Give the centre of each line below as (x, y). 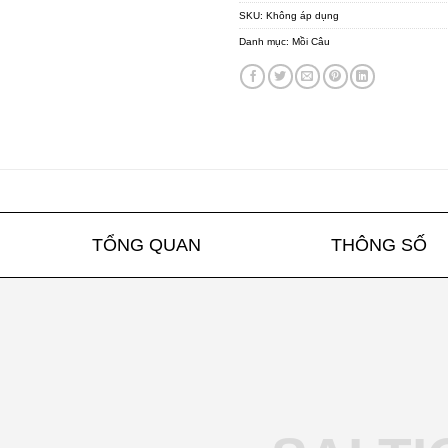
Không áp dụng (302, 16)
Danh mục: (265, 42)
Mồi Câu (311, 42)
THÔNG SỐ (379, 244)
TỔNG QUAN (146, 244)
